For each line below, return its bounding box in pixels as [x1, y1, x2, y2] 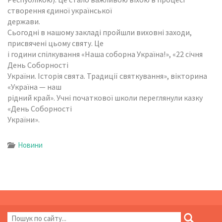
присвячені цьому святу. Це [7, 38, 104, 48]
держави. [7, 16, 40, 26]
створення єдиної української [7, 5, 112, 15]
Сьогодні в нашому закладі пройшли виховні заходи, [7, 27, 192, 37]
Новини [18, 140, 43, 150]
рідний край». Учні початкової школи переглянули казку [7, 92, 203, 103]
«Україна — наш [7, 81, 61, 92]
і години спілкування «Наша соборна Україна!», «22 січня [7, 49, 203, 59]
